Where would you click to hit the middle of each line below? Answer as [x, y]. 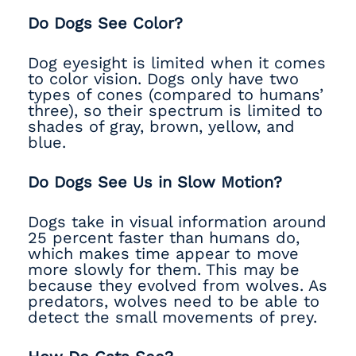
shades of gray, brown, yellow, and [161, 126]
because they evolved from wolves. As [178, 285]
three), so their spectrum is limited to [175, 110]
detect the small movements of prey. [175, 317]
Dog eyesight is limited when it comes [177, 63]
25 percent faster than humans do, [164, 238]
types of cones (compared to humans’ [176, 95]
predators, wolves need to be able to [174, 301]
